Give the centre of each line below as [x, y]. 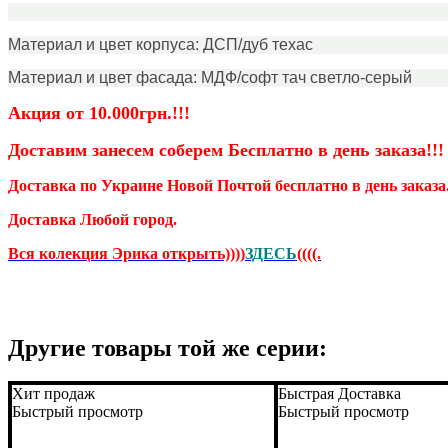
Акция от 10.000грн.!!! [99, 112]
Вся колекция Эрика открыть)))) [126, 253]
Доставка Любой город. [92, 219]
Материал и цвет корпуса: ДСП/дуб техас [160, 44]
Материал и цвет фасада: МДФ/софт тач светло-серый [210, 77]
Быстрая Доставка [339, 394]
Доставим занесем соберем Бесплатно [160, 149]
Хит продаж [53, 394]
